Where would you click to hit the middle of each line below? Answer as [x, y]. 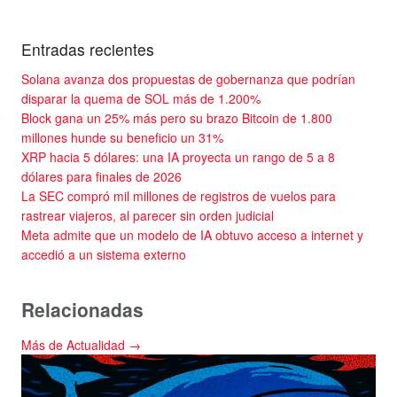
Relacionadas [82, 310]
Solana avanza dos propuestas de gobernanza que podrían [188, 79]
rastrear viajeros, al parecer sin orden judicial [148, 216]
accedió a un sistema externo [104, 255]
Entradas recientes [88, 50]
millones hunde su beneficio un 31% [122, 138]
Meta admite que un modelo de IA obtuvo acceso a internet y [192, 235]
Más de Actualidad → [81, 344]
